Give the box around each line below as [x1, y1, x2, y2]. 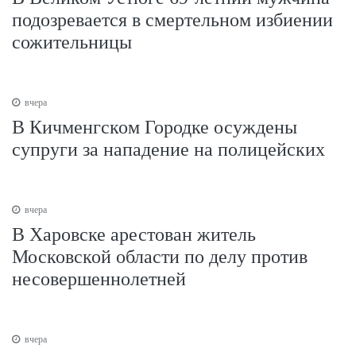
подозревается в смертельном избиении [12, 9, 333, 30]
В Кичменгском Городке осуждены [12, 116, 297, 137]
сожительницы [12, 31, 132, 52]
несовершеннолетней [12, 268, 186, 289]
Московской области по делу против [12, 246, 308, 267]
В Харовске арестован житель [12, 223, 256, 245]
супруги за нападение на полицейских [12, 138, 325, 160]
